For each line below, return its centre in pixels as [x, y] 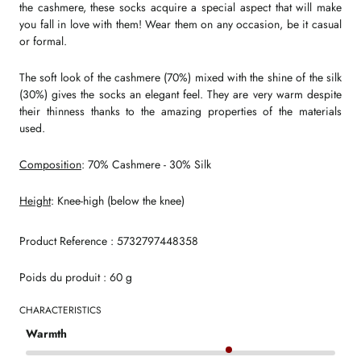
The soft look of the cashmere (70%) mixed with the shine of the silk [180, 77]
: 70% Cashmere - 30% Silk [146, 164]
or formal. [45, 41]
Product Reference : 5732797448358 [109, 241]
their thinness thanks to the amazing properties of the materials [180, 111]
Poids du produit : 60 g [76, 277]
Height [35, 200]
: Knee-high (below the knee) [118, 200]
